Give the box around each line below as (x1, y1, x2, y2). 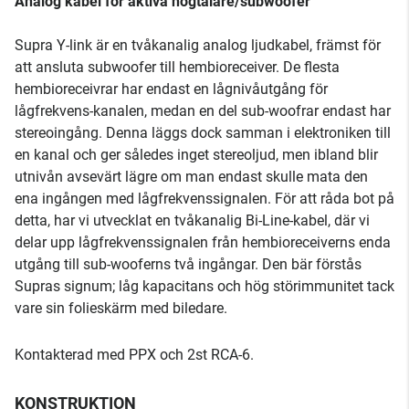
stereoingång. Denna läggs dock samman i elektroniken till (15, 124, 391, 142)
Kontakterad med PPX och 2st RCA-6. (15, 346, 254, 363)
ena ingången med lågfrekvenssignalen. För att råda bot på (15, 190, 394, 207)
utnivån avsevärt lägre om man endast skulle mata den (15, 168, 368, 185)
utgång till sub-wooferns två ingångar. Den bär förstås (15, 256, 362, 273)
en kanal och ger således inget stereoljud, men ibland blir (15, 146, 378, 163)
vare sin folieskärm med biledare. (15, 299, 227, 317)
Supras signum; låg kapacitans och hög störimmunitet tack (15, 278, 394, 295)
